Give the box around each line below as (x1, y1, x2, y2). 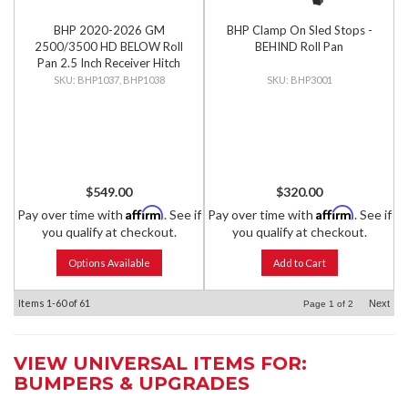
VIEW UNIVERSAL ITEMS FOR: (14, 352, 307, 374)
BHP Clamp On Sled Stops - (226, 23, 372, 37)
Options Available (67, 257, 150, 269)
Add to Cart (272, 257, 326, 269)
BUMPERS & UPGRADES (14, 372, 250, 394)
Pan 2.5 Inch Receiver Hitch (37, 56, 180, 70)
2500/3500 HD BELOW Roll (35, 39, 183, 54)
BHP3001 (290, 74, 332, 86)
